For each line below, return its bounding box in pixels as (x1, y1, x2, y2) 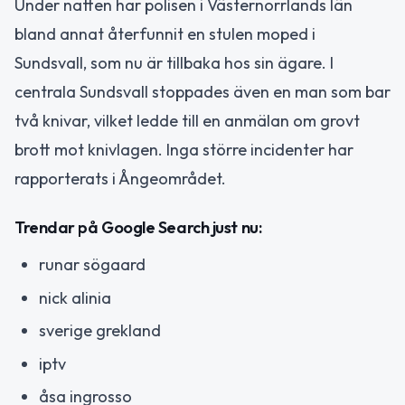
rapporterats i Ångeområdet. (14, 167, 226, 189)
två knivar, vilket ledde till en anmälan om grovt (14, 109, 360, 131)
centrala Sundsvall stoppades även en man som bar (14, 80, 391, 102)
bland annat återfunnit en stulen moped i (14, 23, 316, 44)
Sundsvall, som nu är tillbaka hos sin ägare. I (14, 52, 334, 73)
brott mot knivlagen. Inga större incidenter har (14, 138, 353, 160)
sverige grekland (39, 320, 161, 342)
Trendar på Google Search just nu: (14, 217, 262, 239)
